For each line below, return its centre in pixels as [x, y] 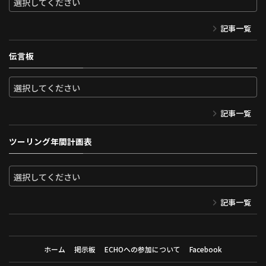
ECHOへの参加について [142, 249]
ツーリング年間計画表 [50, 141]
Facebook [205, 249]
